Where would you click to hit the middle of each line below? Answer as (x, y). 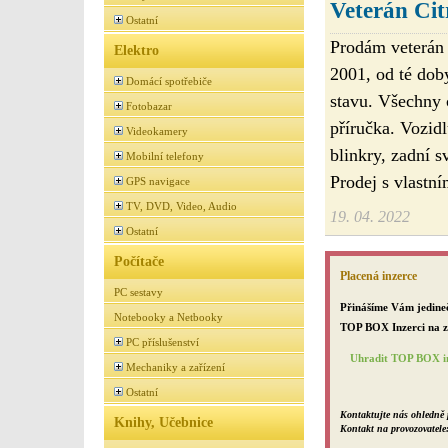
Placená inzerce (378, 275)
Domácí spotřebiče (169, 81)
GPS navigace (158, 181)
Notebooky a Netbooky (168, 317)
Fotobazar (149, 106)
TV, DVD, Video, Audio (181, 206)
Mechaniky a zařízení (175, 367)
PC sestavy (138, 292)
